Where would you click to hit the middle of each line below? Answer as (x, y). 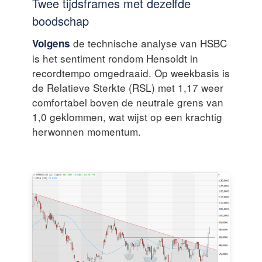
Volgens (51, 43)
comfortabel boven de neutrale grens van (128, 102)
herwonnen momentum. (87, 131)
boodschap (61, 20)
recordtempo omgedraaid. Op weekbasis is (131, 73)
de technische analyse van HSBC (149, 43)
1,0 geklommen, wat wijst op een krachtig (127, 116)
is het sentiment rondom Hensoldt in (115, 58)
